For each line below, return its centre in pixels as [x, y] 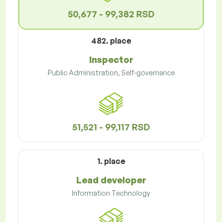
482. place [111, 41]
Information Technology [111, 193]
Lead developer [111, 180]
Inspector [111, 60]
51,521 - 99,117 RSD [111, 127]
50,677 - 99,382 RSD [111, 14]
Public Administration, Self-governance [111, 73]
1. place [111, 161]
